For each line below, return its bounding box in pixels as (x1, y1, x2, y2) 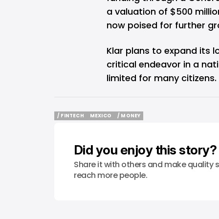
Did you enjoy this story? (74, 142, 217, 157)
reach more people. (74, 170, 148, 181)
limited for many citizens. (107, 72, 217, 84)
